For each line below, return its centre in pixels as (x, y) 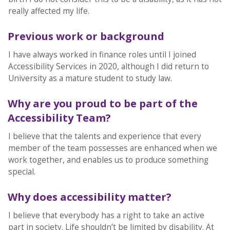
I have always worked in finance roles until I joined (102, 55)
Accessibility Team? (59, 118)
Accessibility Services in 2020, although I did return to (108, 67)
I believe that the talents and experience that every (104, 137)
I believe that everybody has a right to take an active (106, 216)
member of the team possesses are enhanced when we (112, 148)
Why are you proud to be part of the (102, 104)
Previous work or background (86, 36)
